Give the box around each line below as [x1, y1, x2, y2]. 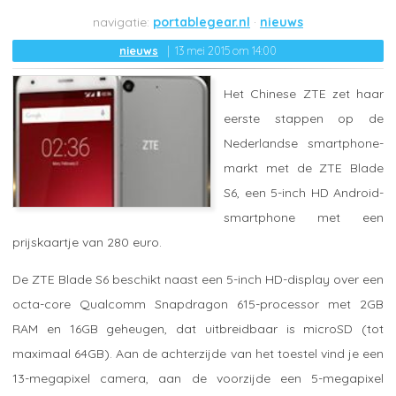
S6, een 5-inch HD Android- [224, 184, 384, 201]
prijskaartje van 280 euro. [12, 233, 162, 250]
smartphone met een [224, 209, 384, 225]
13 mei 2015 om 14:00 [175, 43, 277, 57]
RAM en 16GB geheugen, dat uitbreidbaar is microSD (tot [12, 320, 384, 337]
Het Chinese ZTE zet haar [224, 85, 384, 102]
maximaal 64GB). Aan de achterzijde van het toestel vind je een [12, 345, 384, 362]
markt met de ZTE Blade [224, 159, 384, 176]
